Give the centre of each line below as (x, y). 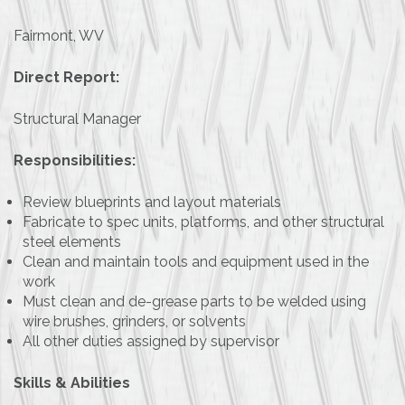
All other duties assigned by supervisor (151, 342)
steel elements (72, 242)
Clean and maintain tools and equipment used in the (196, 262)
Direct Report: (66, 78)
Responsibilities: (75, 161)
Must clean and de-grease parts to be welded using (194, 302)
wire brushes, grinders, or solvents (134, 322)
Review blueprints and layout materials (152, 202)
